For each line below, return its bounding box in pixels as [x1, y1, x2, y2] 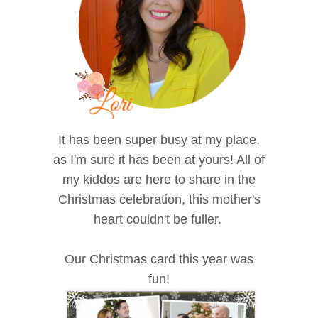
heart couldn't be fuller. [93, 212, 225, 226]
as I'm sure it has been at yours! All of [53, 152, 265, 167]
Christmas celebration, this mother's [57, 192, 261, 207]
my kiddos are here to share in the [62, 172, 256, 187]
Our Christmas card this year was [65, 251, 253, 266]
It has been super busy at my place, [58, 132, 260, 147]
